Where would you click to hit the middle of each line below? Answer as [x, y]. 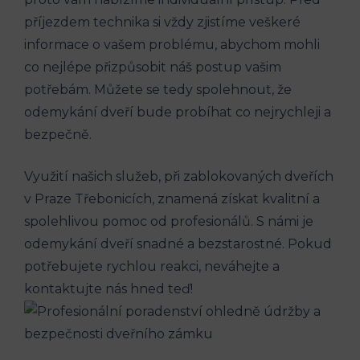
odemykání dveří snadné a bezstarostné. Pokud [178, 243]
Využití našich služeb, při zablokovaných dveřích [179, 176]
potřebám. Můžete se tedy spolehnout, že [158, 89]
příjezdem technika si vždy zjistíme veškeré [162, 22]
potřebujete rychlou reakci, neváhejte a [152, 266]
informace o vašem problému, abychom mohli [172, 44]
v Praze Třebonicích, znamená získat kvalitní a [172, 198]
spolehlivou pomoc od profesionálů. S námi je [169, 221]
